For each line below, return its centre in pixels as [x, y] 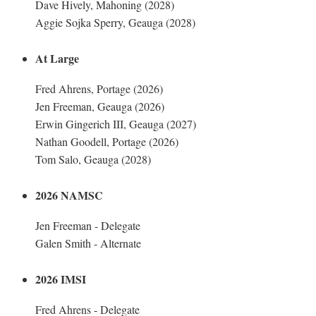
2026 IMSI [61, 279]
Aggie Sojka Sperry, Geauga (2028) [115, 22]
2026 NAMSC [69, 195]
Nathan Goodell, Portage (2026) [107, 141]
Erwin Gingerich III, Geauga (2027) [116, 124]
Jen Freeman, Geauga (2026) [100, 106]
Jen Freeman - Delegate [88, 225]
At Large [57, 58]
